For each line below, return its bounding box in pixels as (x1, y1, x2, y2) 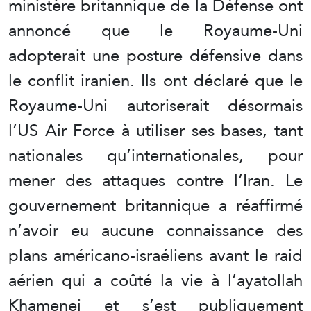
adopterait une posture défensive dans (8, 40, 303, 72)
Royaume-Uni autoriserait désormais (8, 90, 303, 121)
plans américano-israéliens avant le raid (8, 239, 303, 271)
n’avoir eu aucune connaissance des (8, 215, 303, 246)
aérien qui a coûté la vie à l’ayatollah (8, 264, 303, 296)
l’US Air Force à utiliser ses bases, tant (8, 115, 303, 146)
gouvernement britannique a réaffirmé (8, 190, 303, 221)
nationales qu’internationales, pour (8, 140, 303, 171)
